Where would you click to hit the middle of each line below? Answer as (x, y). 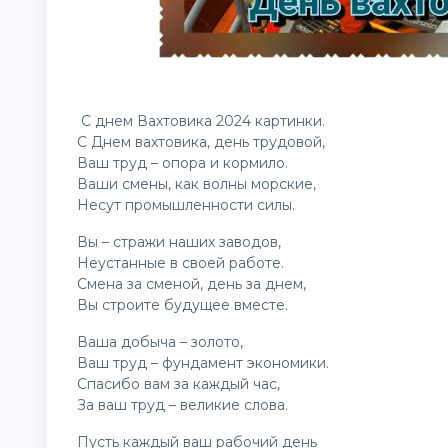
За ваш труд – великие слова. (182, 405)
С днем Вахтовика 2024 (166, 121)
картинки (288, 121)
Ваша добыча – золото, (160, 342)
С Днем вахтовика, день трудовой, (201, 142)
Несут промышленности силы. (186, 205)
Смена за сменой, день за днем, (191, 284)
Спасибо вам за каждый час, (178, 384)
